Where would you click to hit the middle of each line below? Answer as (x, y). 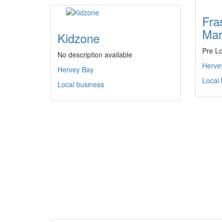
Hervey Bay (76, 69)
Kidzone (79, 38)
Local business (81, 84)
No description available (95, 55)
